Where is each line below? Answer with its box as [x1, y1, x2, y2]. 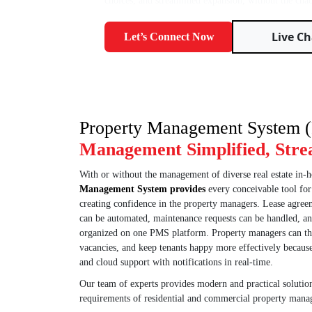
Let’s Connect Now [123, 31, 214, 42]
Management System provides [79, 184, 205, 194]
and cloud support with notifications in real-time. [79, 257, 273, 267]
